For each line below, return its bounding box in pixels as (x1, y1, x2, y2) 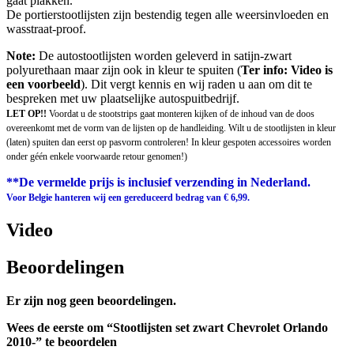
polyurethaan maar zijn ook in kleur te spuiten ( (6, 63, 241, 77)
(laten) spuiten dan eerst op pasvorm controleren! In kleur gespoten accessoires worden (6, 137, 331, 149)
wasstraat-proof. (6, 22, 86, 36)
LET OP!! (6, 108, 47, 120)
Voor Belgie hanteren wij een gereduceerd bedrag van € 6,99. (6, 192, 250, 204)
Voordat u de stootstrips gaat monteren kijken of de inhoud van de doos (47, 108, 314, 120)
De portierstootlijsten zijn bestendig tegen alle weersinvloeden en (6, 8, 329, 22)
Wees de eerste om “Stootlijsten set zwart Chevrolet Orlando (6, 321, 328, 335)
